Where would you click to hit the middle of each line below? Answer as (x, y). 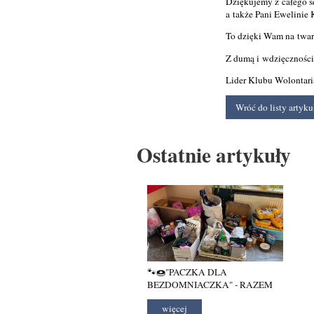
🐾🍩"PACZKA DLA (187, 272)
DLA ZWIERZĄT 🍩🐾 (192, 298)
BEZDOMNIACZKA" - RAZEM (210, 285)
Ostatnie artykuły (214, 154)
